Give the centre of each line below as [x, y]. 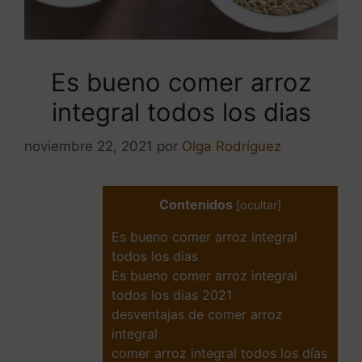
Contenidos [196, 204]
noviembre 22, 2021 [88, 146]
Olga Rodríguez [232, 146]
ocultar [259, 205]
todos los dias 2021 [172, 295]
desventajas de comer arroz [197, 314]
